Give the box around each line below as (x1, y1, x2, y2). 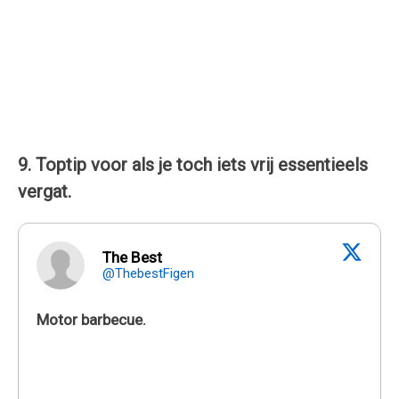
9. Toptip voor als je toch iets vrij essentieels (18, 153, 368, 175)
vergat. (18, 180, 71, 202)
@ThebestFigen (102, 265, 194, 281)
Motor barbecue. (37, 310, 146, 329)
